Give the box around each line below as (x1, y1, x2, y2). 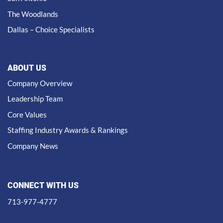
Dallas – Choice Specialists (7, 25, 95, 34)
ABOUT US (7, 63, 46, 73)
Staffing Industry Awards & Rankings (7, 125, 128, 135)
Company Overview (7, 78, 72, 88)
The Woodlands (7, 9, 58, 18)
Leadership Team (7, 94, 63, 104)
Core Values (7, 110, 47, 119)
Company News (7, 141, 58, 150)
